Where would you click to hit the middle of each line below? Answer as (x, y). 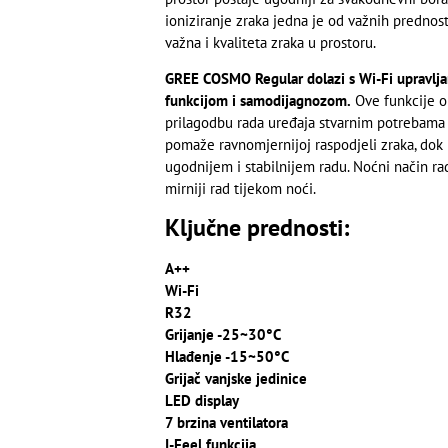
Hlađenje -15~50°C (226, 357)
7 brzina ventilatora (226, 423)
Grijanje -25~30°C (222, 335)
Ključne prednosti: (259, 228)
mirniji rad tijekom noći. (240, 188)
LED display (201, 401)
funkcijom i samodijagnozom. (257, 100)
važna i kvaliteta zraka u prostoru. (270, 42)
